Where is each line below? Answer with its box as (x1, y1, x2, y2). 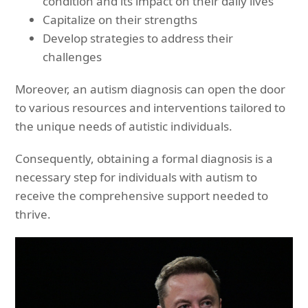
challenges (43, 48, 102, 65)
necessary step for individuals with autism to (15, 168, 258, 185)
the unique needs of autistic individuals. (15, 118, 233, 134)
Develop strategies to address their (43, 30, 234, 46)
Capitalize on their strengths (43, 11, 198, 27)
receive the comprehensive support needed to (15, 187, 269, 203)
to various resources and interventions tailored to (15, 99, 286, 115)
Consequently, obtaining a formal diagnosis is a (15, 150, 274, 166)
